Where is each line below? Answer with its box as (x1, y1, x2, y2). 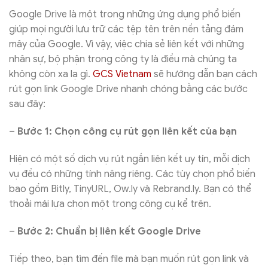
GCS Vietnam (93, 68, 151, 81)
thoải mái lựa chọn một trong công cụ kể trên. (9, 198, 211, 211)
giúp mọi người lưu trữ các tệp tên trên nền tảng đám (9, 23, 243, 36)
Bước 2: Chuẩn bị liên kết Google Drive (17, 225, 201, 237)
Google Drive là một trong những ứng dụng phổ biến (9, 8, 240, 21)
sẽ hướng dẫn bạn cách (151, 68, 257, 81)
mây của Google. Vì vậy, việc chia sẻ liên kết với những (9, 38, 244, 51)
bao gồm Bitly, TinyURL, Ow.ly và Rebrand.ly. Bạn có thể (9, 183, 251, 196)
